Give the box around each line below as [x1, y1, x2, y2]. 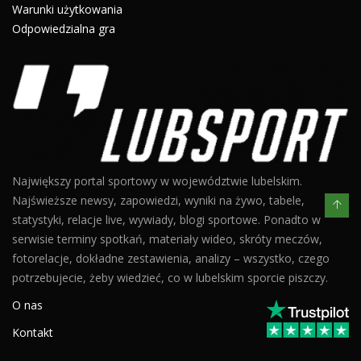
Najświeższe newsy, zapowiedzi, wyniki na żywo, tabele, [12, 193, 305, 209]
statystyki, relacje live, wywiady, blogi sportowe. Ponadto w [12, 212, 321, 228]
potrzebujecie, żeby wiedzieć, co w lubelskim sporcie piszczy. [12, 270, 328, 286]
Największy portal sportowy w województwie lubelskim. [12, 173, 302, 189]
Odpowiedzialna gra [12, 21, 115, 37]
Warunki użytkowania [12, 2, 122, 18]
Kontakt [12, 325, 53, 341]
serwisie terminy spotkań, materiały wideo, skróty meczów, [12, 231, 322, 247]
